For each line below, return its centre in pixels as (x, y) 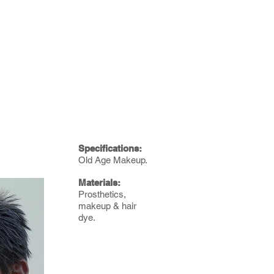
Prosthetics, (102, 194)
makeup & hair (107, 206)
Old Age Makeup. (113, 160)
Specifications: (110, 148)
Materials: (101, 183)
